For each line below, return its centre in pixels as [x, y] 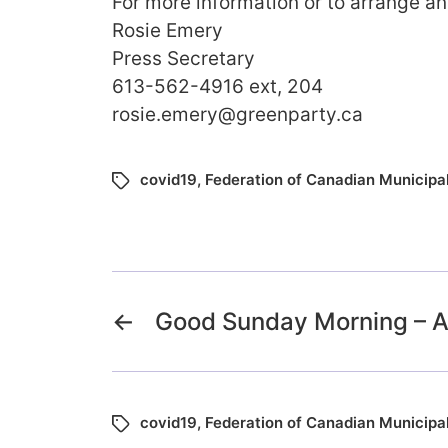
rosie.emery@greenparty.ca [237, 115]
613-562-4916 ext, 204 [217, 87]
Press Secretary [183, 59]
